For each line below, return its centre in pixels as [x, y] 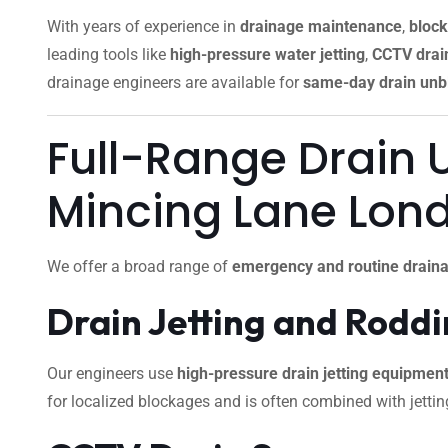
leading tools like [108, 54]
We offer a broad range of [139, 266]
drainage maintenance [321, 26]
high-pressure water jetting [267, 54]
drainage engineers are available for [175, 82]
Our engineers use [112, 373]
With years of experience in [143, 26]
